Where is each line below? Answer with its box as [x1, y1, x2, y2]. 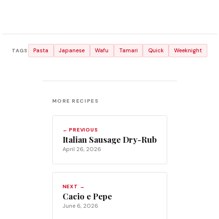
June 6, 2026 [62, 202, 98, 210]
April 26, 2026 [62, 146, 101, 153]
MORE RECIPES [52, 98, 99, 105]
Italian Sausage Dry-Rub [62, 134, 157, 145]
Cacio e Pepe [62, 191, 112, 202]
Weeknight [174, 47, 202, 54]
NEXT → [62, 183, 85, 190]
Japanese [59, 47, 85, 54]
